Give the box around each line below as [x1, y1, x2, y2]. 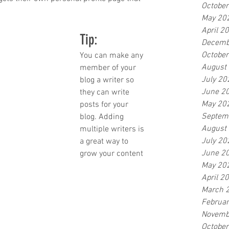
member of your [80, 63, 138, 74]
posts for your [80, 100, 130, 110]
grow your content [80, 149, 145, 159]
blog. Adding [80, 112, 126, 123]
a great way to [80, 136, 130, 147]
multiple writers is [80, 124, 146, 135]
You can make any [80, 51, 145, 61]
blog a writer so [80, 75, 136, 86]
